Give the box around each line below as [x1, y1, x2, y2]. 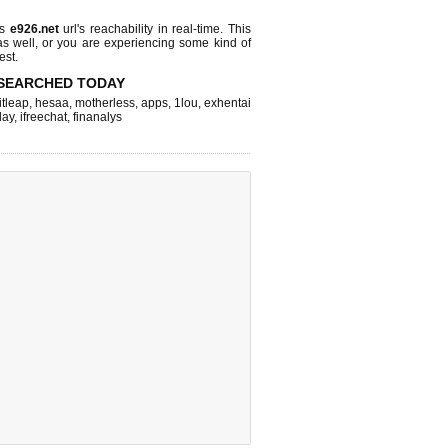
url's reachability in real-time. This [58, 22, 252, 36]
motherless [75, 96, 135, 110]
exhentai [204, 96, 251, 110]
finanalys [73, 110, 122, 124]
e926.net [9, 22, 59, 36]
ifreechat [20, 110, 67, 124]
